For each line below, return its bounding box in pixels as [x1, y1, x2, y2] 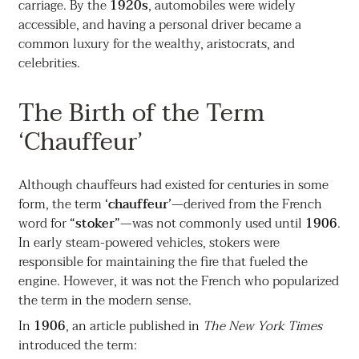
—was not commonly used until [119, 212, 305, 236]
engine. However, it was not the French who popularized [18, 270, 339, 293]
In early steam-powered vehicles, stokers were [18, 232, 280, 255]
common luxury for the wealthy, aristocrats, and [18, 33, 295, 56]
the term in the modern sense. [18, 289, 192, 313]
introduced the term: [18, 334, 137, 357]
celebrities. [18, 52, 80, 75]
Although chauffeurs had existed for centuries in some [18, 174, 329, 197]
